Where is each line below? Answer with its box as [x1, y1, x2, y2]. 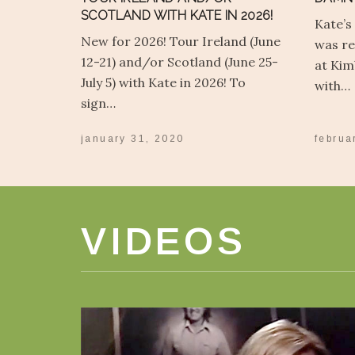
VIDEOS [81, 219, 246, 262]
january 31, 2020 [81, 133, 185, 145]
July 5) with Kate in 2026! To [81, 74, 246, 90]
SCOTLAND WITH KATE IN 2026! [81, 7, 273, 23]
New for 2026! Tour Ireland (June [81, 32, 281, 49]
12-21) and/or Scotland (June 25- [81, 53, 278, 70]
